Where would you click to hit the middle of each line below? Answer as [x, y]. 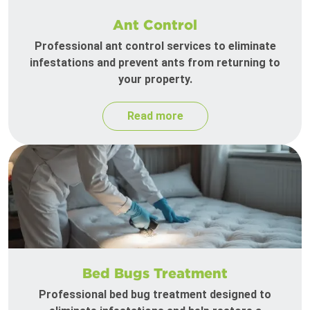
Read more [155, 116]
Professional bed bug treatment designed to [155, 295]
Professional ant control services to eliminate [155, 46]
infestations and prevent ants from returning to [155, 63]
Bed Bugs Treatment [155, 273]
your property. [155, 80]
